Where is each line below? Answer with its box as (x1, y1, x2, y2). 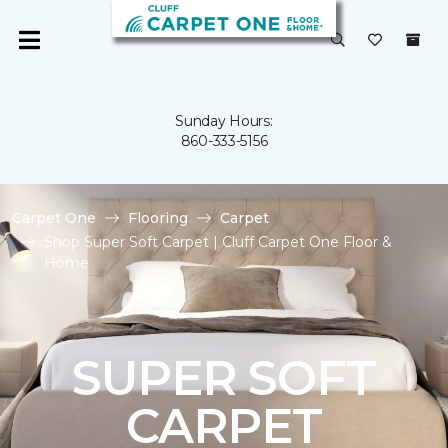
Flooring (128, 209, 188, 227)
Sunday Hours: (175, 112, 273, 130)
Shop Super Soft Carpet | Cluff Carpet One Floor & (44, 233, 392, 251)
